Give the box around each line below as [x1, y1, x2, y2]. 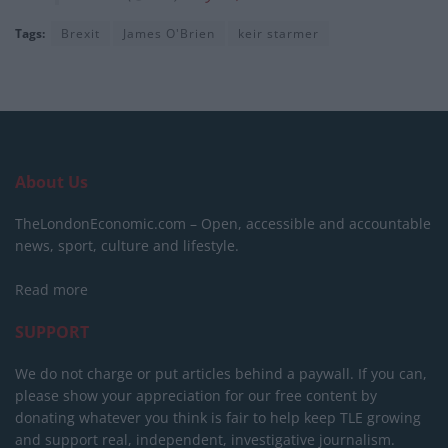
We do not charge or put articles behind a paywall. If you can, [15, 364, 427, 384]
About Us [15, 171, 88, 194]
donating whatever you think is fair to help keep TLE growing [15, 408, 421, 428]
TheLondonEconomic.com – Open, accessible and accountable [15, 214, 431, 234]
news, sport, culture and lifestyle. [15, 236, 239, 256]
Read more [15, 280, 88, 300]
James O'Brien [123, 25, 215, 43]
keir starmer [238, 25, 319, 43]
